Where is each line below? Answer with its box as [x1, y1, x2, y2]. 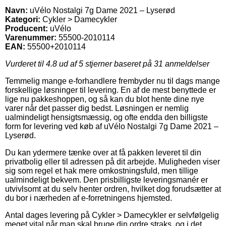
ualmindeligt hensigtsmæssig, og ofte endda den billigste [5, 113, 208, 122]
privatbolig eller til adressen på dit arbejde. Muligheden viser [5, 157, 220, 166]
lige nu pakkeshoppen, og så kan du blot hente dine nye [5, 95, 204, 104]
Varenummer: [5, 33, 56, 42]
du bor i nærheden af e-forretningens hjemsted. [5, 194, 172, 203]
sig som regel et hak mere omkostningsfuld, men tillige [5, 166, 198, 176]
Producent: [5, 24, 48, 33]
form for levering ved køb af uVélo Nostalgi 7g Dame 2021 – [5, 122, 218, 131]
